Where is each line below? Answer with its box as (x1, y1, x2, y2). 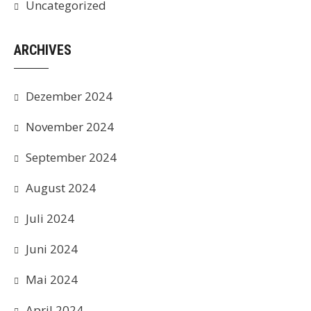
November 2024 (26, 119, 114, 135)
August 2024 (26, 180, 96, 196)
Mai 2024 (26, 271, 78, 287)
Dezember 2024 (26, 88, 112, 104)
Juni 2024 (26, 241, 78, 257)
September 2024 (26, 149, 117, 165)
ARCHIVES (14, 42, 72, 58)
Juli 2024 (26, 210, 74, 226)
